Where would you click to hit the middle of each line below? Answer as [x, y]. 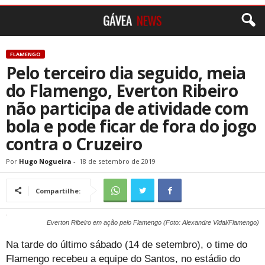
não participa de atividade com [127, 108]
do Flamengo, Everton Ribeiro [122, 91]
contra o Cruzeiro [74, 144]
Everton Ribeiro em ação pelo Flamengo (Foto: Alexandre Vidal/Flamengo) [153, 222]
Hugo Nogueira [45, 161]
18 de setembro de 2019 [117, 161]
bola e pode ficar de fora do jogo [131, 126]
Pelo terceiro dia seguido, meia [126, 73]
